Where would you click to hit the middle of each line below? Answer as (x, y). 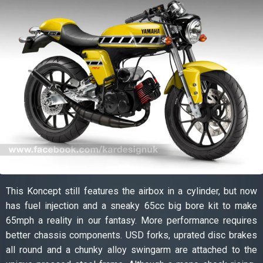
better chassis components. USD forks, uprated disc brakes (131, 235)
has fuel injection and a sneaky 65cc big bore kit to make (131, 205)
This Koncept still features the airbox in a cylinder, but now (131, 191)
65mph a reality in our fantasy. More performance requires (131, 220)
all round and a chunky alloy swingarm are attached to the (131, 249)
